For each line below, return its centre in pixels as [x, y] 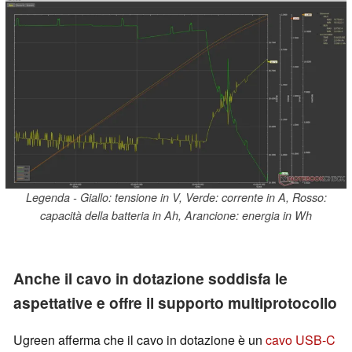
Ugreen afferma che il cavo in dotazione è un [139, 340]
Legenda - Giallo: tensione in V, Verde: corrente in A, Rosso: [176, 197]
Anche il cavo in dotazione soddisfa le [150, 279]
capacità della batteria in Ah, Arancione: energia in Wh [176, 215]
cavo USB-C [301, 340]
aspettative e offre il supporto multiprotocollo [175, 303]
